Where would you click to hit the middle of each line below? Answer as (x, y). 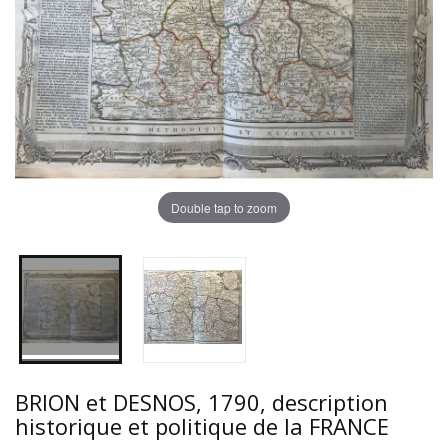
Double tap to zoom (224, 207)
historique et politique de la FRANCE (202, 426)
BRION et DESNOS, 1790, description (201, 402)
